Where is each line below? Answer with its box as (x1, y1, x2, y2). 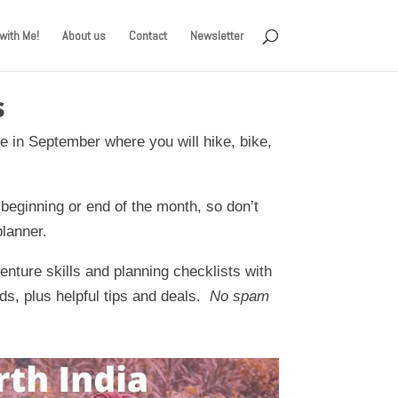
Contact (128, 28, 167, 44)
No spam (210, 287, 269, 305)
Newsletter (189, 28, 243, 44)
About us (61, 28, 106, 44)
